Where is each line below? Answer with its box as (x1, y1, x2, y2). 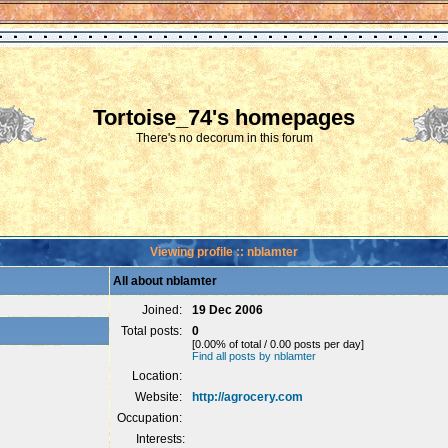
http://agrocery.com (192, 390, 303, 404)
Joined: (142, 303, 185, 317)
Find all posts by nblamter (192, 350, 316, 362)
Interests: (136, 432, 185, 446)
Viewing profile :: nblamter (149, 245, 298, 259)
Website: (135, 390, 185, 404)
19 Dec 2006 (192, 303, 263, 317)
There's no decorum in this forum (135, 131, 313, 145)
